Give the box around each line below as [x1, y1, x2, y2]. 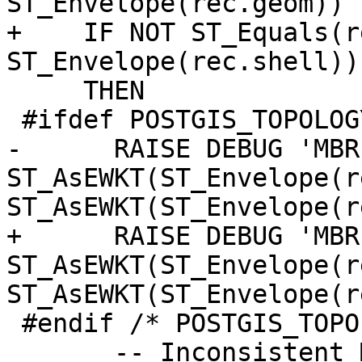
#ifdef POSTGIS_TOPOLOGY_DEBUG [6, 105, 22, 135]
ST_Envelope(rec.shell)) [6, 47, 360, 77]
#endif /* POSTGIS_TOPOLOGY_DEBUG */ [6, 309, 22, 339]
